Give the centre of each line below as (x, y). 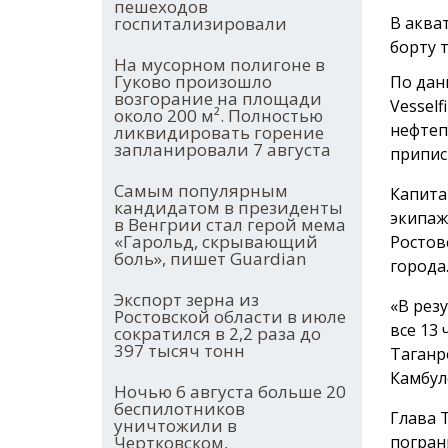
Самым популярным (201, 191)
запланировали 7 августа (222, 150)
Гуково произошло (193, 82)
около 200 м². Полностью (218, 116)
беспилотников (179, 409)
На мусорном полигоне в (219, 65)
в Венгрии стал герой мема (230, 225)
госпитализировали (200, 24)
